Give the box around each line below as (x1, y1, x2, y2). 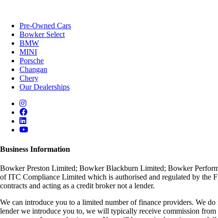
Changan (19, 65, 47, 74)
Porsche (19, 56, 44, 65)
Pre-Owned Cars (19, 21, 71, 30)
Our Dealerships (19, 83, 70, 91)
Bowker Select (19, 30, 65, 39)
